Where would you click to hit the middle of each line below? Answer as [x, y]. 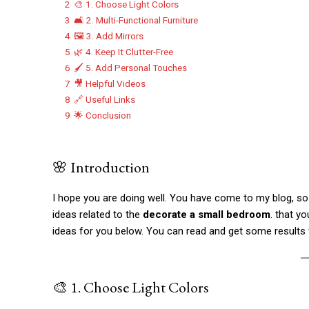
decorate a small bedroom [207, 214]
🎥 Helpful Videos [110, 83]
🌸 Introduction [101, 167]
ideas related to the [98, 214]
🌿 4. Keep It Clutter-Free [123, 51]
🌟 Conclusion [102, 115]
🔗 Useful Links [104, 99]
